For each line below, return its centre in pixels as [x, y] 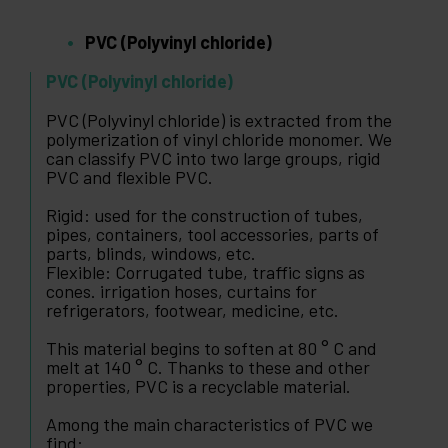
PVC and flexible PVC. [129, 177]
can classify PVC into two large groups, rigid [213, 158]
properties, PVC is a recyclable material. [198, 386]
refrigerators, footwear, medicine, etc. [192, 310]
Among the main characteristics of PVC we [209, 424]
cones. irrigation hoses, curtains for [181, 291]
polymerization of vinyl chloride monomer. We [219, 139]
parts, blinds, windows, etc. [151, 253]
